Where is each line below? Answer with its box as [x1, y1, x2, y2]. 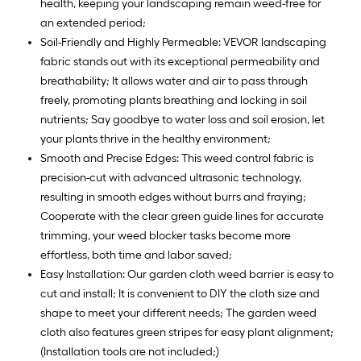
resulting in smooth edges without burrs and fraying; [40, 190, 306, 204]
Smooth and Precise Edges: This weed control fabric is [40, 151, 313, 165]
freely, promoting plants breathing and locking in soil [40, 93, 307, 107]
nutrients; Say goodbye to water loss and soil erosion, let [40, 113, 325, 127]
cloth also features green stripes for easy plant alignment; [40, 326, 334, 339]
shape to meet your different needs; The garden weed [40, 306, 317, 320]
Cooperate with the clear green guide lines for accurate [40, 210, 324, 223]
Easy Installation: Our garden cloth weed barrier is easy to [40, 268, 334, 281]
